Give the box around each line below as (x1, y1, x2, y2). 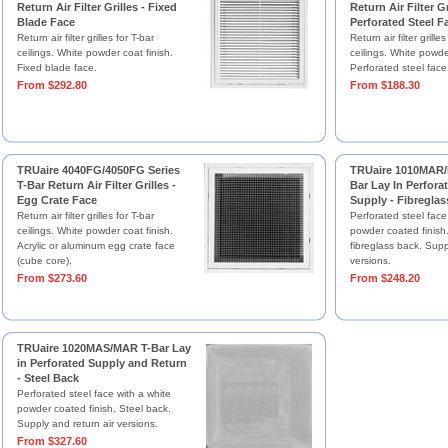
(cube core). (16, 255, 72, 266)
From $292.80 (16, 79, 87, 91)
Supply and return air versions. (16, 418, 158, 429)
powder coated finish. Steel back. (16, 403, 171, 414)
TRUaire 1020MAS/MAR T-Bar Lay (16, 342, 191, 354)
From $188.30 (349, 79, 420, 91)
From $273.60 (16, 272, 87, 284)
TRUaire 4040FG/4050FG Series (16, 164, 180, 176)
